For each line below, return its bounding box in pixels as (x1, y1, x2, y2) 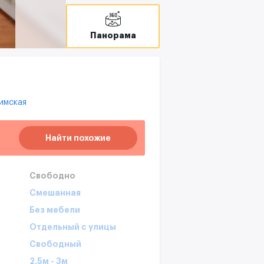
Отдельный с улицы (29, 223, 116, 232)
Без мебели (29, 206, 80, 214)
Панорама (90, 31, 136, 39)
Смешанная (29, 189, 81, 197)
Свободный (29, 240, 81, 249)
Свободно (29, 171, 75, 180)
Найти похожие (45, 134, 111, 143)
